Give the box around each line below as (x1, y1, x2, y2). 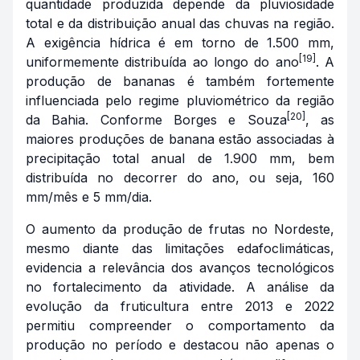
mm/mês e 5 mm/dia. (26, 189, 152, 206)
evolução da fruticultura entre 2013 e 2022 (26, 298, 334, 315)
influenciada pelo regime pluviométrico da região (26, 92, 334, 109)
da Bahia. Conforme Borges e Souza (26, 112, 287, 129)
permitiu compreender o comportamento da (26, 317, 334, 334)
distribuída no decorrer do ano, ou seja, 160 (26, 170, 334, 186)
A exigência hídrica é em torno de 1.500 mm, (26, 35, 334, 51)
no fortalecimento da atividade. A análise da (26, 279, 334, 296)
